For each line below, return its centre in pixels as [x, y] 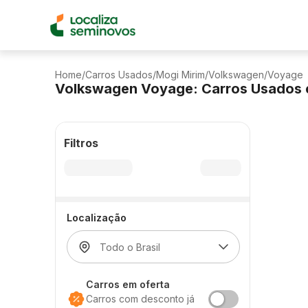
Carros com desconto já [140, 299]
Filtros [81, 143]
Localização [97, 218]
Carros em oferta [128, 284]
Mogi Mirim [180, 75]
